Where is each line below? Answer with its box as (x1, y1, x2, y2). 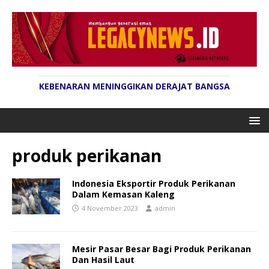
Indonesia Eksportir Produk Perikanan (72, 178, 235, 190)
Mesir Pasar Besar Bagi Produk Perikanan (72, 243, 251, 255)
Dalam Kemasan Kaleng (72, 189, 175, 201)
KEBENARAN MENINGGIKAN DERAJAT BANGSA (39, 80, 230, 92)
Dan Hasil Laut (72, 254, 134, 266)
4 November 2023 (82, 204, 138, 213)
